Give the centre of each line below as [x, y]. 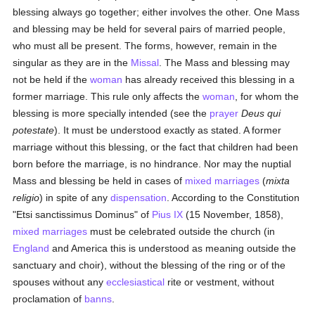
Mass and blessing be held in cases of [99, 181]
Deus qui [261, 113]
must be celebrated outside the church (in [181, 231]
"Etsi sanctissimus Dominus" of [83, 214]
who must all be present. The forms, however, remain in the [145, 46]
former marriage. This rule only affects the [108, 96]
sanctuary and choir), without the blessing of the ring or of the [149, 265]
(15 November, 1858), [233, 214]
